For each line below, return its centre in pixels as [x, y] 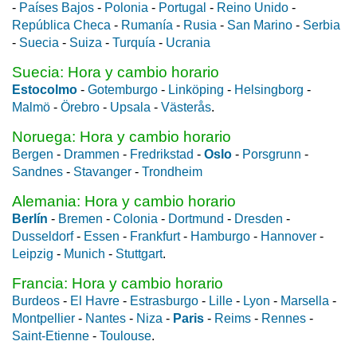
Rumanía [147, 25]
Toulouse [126, 335]
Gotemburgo [123, 89]
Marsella [305, 300]
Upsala [130, 107]
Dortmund [196, 218]
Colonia [135, 218]
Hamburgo [220, 236]
